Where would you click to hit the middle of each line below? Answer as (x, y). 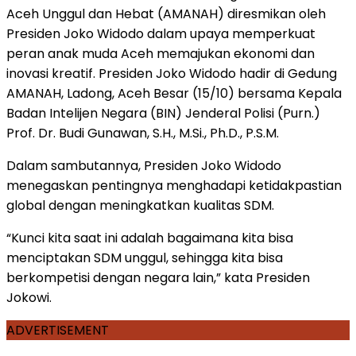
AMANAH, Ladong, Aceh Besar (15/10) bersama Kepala (174, 93)
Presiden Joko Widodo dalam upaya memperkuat (161, 33)
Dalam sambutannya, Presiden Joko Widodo (144, 165)
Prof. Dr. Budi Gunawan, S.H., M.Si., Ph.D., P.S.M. (143, 133)
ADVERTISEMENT (58, 330)
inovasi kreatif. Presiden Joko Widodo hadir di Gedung (172, 73)
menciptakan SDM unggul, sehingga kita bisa (145, 257)
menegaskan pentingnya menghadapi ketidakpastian (174, 185)
